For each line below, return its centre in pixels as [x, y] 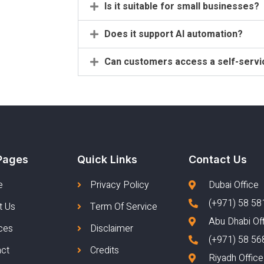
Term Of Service [124, 207]
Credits [105, 250]
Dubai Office [233, 185]
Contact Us [217, 159]
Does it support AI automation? [174, 34]
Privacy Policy [120, 185]
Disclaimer [112, 228]
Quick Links [107, 159]
